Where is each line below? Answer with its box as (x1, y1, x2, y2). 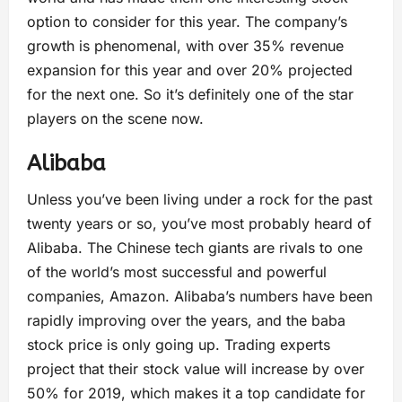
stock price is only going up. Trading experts (27, 336, 330, 354)
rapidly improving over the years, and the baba (27, 311, 345, 329)
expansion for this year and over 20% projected (27, 61, 353, 79)
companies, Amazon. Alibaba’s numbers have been (27, 287, 372, 305)
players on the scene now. (27, 109, 204, 127)
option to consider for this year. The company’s (27, 13, 347, 31)
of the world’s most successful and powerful (27, 263, 327, 281)
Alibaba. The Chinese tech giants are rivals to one (27, 239, 363, 257)
